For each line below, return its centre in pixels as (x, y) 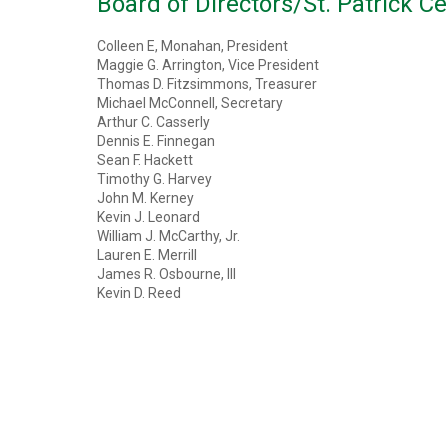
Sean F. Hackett (145, 160)
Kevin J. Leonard (148, 217)
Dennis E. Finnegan (156, 141)
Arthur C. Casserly (153, 122)
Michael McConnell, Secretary (190, 103)
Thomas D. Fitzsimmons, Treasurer (207, 84)
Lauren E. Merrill (147, 255)
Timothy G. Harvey (154, 179)
